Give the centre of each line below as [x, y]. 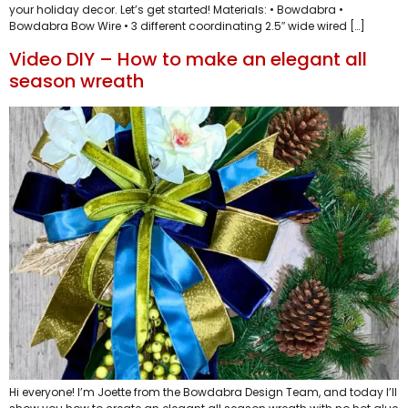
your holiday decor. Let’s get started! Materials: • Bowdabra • [176, 10]
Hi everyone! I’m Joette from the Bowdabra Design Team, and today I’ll [203, 392]
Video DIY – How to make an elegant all [188, 59]
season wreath [76, 81]
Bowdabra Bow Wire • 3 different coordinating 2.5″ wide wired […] [187, 26]
